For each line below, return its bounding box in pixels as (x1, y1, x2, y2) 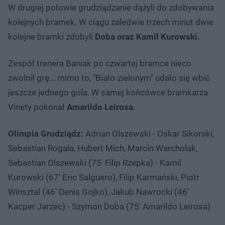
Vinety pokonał (8, 101, 67, 112)
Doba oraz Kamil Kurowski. (95, 31, 200, 42)
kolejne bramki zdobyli (8, 31, 95, 42)
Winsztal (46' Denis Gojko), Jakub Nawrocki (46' (8, 186, 189, 197)
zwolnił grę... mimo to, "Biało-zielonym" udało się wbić (8, 72, 210, 83)
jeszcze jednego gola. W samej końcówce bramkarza (8, 87, 208, 97)
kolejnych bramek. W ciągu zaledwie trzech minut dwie (8, 17, 213, 27)
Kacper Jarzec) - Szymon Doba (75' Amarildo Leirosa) (8, 201, 210, 211)
